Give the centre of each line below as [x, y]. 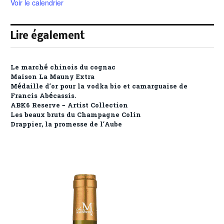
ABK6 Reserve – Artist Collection [69, 105]
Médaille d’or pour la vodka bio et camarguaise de [99, 86]
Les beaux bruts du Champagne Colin [76, 115]
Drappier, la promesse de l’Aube [66, 124]
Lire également [48, 36]
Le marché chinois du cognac [63, 67]
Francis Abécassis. [43, 96]
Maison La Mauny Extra [52, 77]
